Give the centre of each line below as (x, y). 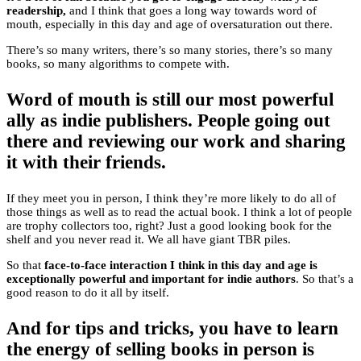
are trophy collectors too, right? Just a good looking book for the (169, 226)
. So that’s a (325, 279)
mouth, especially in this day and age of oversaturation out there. (170, 25)
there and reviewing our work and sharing (176, 142)
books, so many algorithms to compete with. (118, 64)
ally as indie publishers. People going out (168, 121)
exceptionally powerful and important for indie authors (151, 279)
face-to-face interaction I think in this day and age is (181, 266)
